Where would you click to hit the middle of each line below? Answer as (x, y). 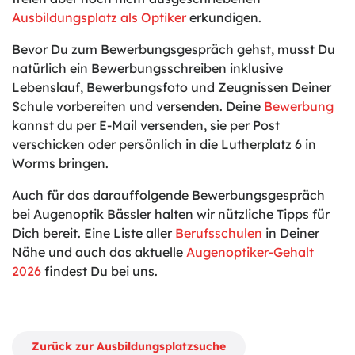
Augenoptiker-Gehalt (250, 252)
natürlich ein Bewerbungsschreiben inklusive (147, 68)
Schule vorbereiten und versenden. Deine (138, 106)
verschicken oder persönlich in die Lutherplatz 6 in (164, 144)
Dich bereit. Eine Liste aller (94, 233)
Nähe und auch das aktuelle (99, 252)
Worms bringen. (60, 163)
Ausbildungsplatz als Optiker (99, 17)
